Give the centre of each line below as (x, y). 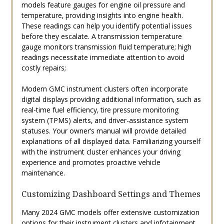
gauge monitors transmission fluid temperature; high (106, 47)
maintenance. (43, 173)
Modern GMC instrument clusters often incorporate (104, 89)
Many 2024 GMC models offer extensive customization (110, 212)
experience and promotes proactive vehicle (91, 162)
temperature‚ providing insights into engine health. (102, 15)
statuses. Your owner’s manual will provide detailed (103, 131)
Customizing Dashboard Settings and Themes (111, 194)
